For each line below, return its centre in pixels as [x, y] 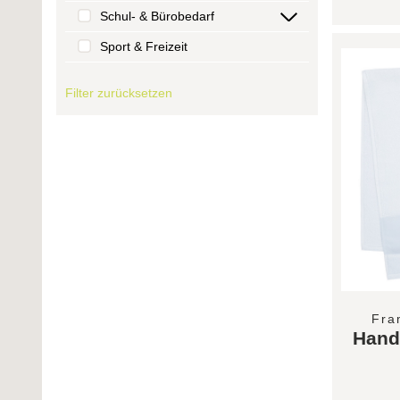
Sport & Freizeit [144, 47]
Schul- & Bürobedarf [157, 17]
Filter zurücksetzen [119, 93]
